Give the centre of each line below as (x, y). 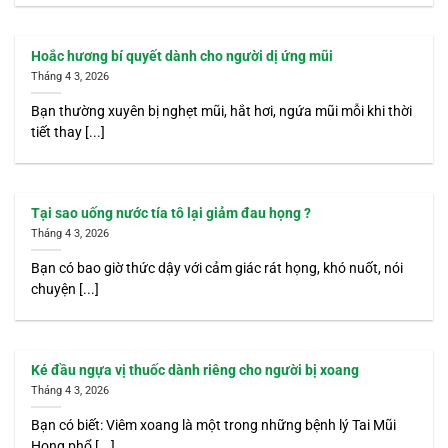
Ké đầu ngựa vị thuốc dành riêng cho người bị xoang (195, 370)
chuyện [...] (65, 288)
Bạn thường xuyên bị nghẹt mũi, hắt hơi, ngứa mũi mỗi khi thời (222, 110)
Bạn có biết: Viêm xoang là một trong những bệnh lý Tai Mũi (214, 424)
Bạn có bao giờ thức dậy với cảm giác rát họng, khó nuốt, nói (217, 267)
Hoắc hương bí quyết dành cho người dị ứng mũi (182, 56)
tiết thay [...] (68, 131)
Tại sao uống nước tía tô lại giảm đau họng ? (171, 213)
